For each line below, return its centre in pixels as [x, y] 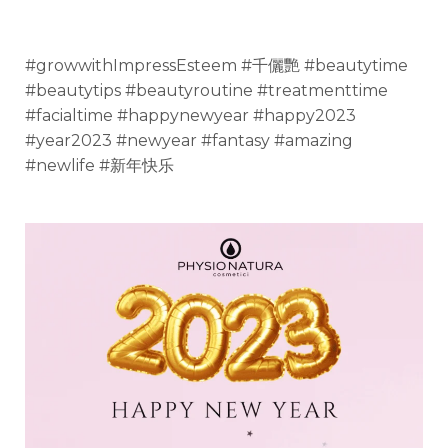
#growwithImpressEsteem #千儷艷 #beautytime [216, 65]
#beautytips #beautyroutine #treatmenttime [206, 90]
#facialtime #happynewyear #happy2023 [190, 115]
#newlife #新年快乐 [99, 165]
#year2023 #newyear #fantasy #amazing [189, 140]
